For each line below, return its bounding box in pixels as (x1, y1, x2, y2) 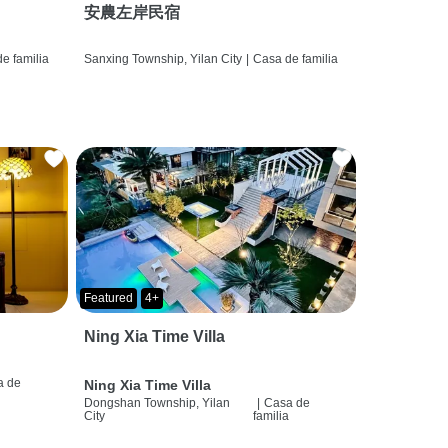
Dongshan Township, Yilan (83, 395, 230, 410)
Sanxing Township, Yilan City (83, 51, 242, 66)
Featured (83, 290, 133, 305)
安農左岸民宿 (83, 3, 180, 21)
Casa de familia (252, 51, 338, 66)
